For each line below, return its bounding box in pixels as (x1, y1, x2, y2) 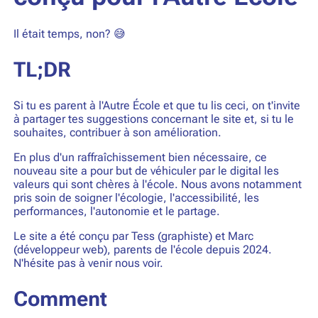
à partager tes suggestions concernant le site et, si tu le (13, 111, 294, 126)
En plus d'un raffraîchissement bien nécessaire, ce (13, 150, 267, 164)
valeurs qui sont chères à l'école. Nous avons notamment (13, 177, 302, 191)
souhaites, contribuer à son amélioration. (13, 125, 221, 139)
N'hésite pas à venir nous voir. (13, 256, 163, 270)
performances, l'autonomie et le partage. (13, 204, 220, 218)
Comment (13, 287, 107, 312)
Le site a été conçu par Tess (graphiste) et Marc (13, 229, 253, 243)
